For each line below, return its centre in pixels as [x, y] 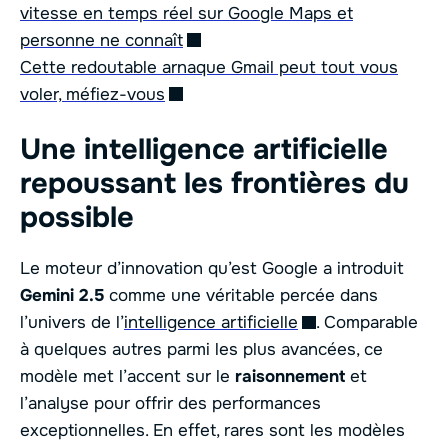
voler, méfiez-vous [92, 94]
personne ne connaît [101, 40]
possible [77, 218]
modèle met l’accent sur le [127, 377]
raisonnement [290, 377]
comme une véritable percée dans [241, 296]
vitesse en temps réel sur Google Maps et [186, 13]
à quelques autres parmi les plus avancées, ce [201, 350]
